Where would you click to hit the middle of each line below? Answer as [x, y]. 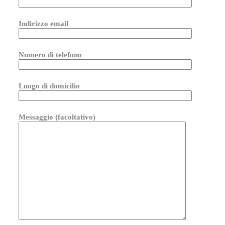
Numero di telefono [50, 54]
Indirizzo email [43, 23]
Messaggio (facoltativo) [57, 117]
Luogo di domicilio [49, 86]
